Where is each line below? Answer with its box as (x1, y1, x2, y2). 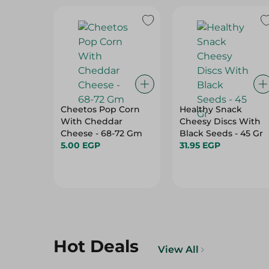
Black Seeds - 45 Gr (179, 128, 263, 139)
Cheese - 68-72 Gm (61, 128, 142, 139)
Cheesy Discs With (179, 116, 261, 127)
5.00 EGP (61, 140, 100, 151)
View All (158, 244, 199, 255)
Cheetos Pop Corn (61, 104, 140, 115)
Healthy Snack (179, 104, 242, 115)
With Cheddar (61, 116, 122, 127)
